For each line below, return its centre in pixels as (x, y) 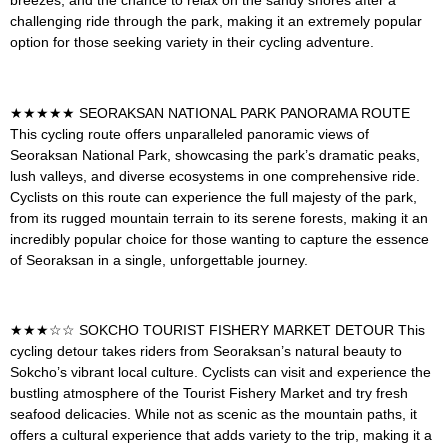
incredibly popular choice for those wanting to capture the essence (219, 238)
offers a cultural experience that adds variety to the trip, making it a (221, 435)
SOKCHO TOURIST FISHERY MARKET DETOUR (238, 330)
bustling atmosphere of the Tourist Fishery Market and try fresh (209, 393)
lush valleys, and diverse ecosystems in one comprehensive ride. (215, 175)
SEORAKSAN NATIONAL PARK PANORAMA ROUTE (244, 112)
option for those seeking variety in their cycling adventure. (192, 41)
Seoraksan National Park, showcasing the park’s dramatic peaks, (215, 154)
